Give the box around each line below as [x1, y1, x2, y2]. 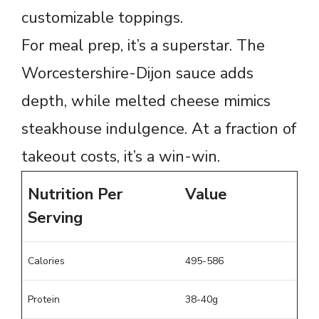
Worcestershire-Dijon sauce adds [21, 62, 253, 84]
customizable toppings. [21, 6, 183, 28]
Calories [28, 253, 65, 268]
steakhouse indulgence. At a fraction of [21, 117, 296, 140]
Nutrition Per [28, 183, 122, 205]
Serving [28, 206, 83, 229]
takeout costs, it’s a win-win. [21, 145, 220, 167]
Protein [28, 292, 60, 306]
